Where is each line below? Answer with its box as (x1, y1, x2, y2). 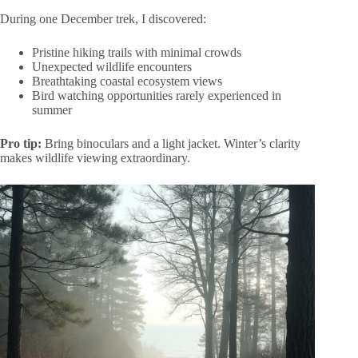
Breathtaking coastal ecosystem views (32, 74, 222, 88)
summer (32, 102, 72, 117)
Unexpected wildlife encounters (32, 59, 192, 74)
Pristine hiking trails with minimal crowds (32, 45, 241, 59)
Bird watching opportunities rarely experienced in (32, 88, 281, 102)
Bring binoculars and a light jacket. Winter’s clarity (42, 136, 300, 150)
